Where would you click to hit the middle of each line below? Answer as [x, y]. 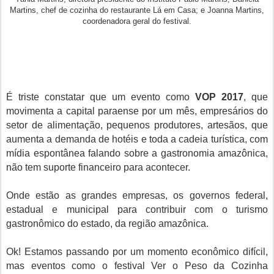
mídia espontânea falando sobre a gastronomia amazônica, [137, 153]
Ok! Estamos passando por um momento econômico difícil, [137, 252]
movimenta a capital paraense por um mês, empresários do [137, 111]
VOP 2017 [219, 97]
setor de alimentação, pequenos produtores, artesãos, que [137, 125]
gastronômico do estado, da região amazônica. [107, 224]
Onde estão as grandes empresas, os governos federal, [137, 195]
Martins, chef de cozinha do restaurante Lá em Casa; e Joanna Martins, [137, 10]
